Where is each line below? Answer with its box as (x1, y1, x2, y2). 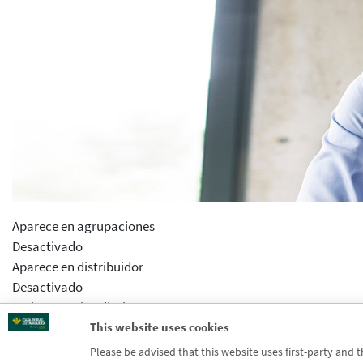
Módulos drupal (12, 338, 100, 357)
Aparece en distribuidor (12, 257, 143, 275)
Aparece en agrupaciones (12, 216, 155, 235)
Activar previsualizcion (12, 297, 140, 316)
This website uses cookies (89, 319, 229, 335)
